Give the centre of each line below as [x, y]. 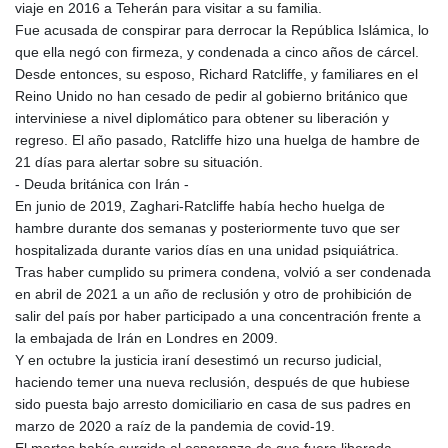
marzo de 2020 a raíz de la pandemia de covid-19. [175, 425]
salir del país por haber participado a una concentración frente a [218, 315]
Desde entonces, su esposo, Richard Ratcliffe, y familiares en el [216, 73]
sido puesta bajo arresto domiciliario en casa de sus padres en [213, 403]
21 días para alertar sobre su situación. [139, 161]
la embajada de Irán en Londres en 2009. [146, 337]
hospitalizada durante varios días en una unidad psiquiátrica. [207, 249]
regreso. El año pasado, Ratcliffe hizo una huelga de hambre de [217, 139]
